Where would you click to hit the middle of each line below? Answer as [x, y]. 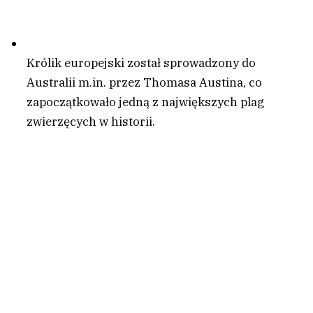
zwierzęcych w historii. [91, 122]
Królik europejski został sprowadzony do [141, 63]
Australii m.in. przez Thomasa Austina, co [144, 82]
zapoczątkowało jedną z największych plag [145, 102]
